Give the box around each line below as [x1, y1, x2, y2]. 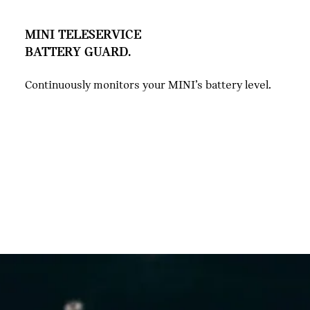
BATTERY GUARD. [25, 43, 131, 60]
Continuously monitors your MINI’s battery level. [25, 77, 271, 92]
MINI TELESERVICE [25, 26, 141, 42]
